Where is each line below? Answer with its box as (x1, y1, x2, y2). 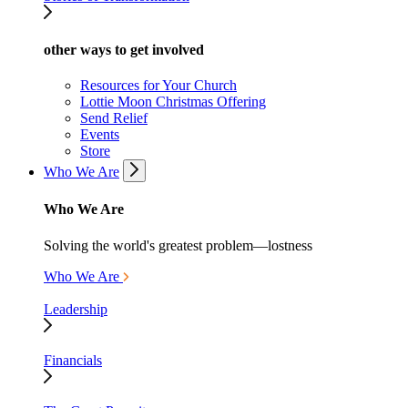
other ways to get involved (44, 41, 204, 57)
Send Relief (80, 110, 148, 127)
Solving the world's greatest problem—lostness (44, 237, 312, 253)
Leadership (44, 301, 107, 317)
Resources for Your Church (80, 77, 237, 94)
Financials (44, 352, 102, 368)
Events (80, 127, 119, 143)
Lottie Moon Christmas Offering (80, 94, 266, 110)
